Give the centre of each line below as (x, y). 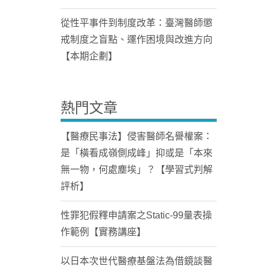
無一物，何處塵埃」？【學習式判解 (137, 170)
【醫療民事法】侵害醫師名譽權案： (137, 136)
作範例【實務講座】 (103, 232)
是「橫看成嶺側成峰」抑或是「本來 (137, 153)
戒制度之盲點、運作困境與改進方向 (137, 39)
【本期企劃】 (89, 56)
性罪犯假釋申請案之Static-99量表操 (136, 215)
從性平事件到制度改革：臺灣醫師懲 (137, 23)
